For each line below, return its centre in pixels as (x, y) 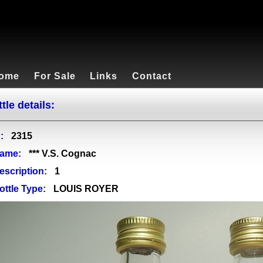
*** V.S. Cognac (63, 154)
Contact (152, 76)
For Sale (55, 76)
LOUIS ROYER (86, 189)
